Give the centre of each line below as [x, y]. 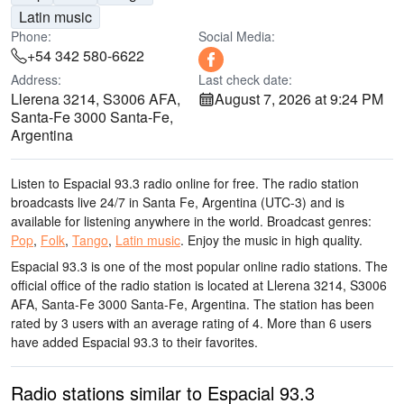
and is [326, 202]
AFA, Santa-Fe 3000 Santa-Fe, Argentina [129, 304]
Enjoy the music [231, 240]
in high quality [318, 240]
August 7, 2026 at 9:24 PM [299, 99]
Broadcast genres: [317, 221]
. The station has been [310, 304]
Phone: [31, 36]
